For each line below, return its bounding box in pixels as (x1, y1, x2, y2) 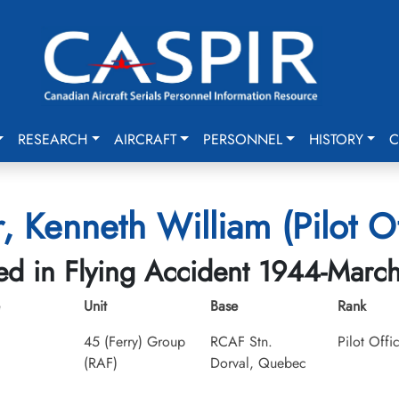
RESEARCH (18, 129, 88, 150)
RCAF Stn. (210, 331, 273, 352)
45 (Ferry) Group (83, 331, 185, 352)
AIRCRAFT (114, 129, 177, 150)
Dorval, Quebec (210, 353, 306, 373)
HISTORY (308, 129, 363, 150)
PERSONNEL (202, 129, 282, 150)
